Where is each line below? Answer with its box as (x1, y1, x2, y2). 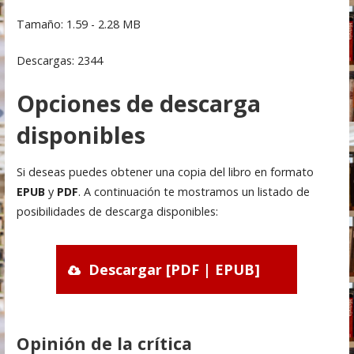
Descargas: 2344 (16, 53, 103, 69)
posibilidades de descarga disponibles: (16, 204, 218, 220)
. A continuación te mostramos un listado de (77, 184, 310, 200)
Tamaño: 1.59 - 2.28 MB (16, 16, 141, 32)
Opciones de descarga (16, 87, 261, 119)
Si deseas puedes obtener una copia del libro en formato (16, 164, 314, 180)
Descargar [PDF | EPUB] (88, 260, 261, 280)
